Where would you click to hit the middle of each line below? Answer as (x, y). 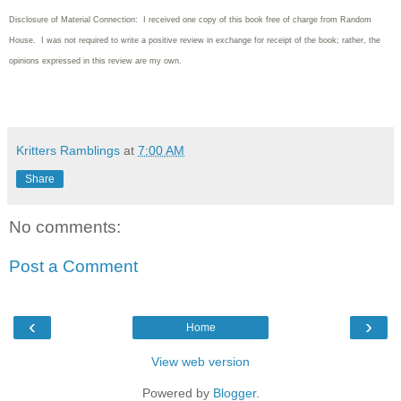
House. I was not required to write (75, 41)
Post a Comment (73, 266)
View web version (200, 362)
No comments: (65, 227)
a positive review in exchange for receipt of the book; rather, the (261, 41)
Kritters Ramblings (68, 151)
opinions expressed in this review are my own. (95, 61)
